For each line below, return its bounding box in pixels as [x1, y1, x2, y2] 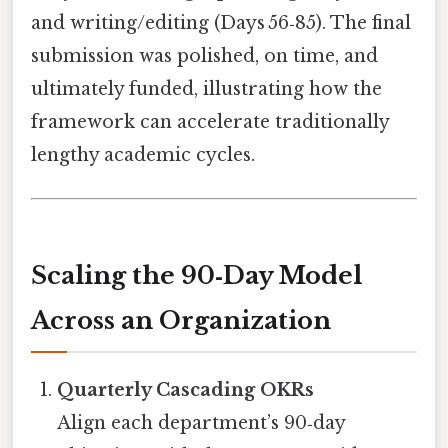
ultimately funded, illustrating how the [31, 77, 382, 100]
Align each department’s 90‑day [57, 411, 346, 434]
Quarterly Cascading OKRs [57, 378, 315, 401]
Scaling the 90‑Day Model [31, 260, 362, 290]
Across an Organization [31, 305, 331, 335]
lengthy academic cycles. [31, 143, 255, 166]
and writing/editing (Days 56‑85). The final [31, 11, 411, 34]
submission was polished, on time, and [31, 44, 378, 67]
